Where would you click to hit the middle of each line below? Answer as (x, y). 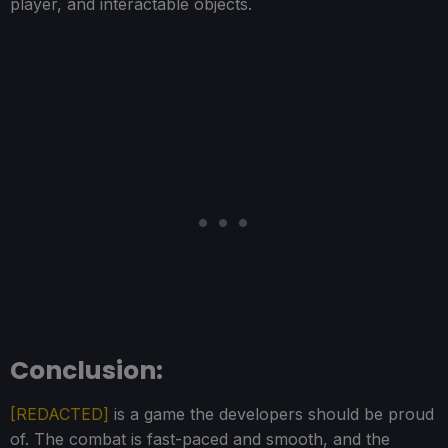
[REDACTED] (59, 414)
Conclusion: (86, 371)
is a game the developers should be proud (271, 414)
